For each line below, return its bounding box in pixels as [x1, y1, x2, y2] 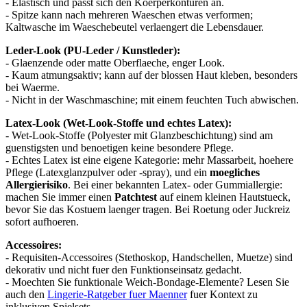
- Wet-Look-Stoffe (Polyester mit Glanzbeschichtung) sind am [5, 129, 273, 141]
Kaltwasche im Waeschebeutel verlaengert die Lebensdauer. [5, 21, 264, 33]
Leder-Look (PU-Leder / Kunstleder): [5, 44, 180, 56]
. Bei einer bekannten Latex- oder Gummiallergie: [68, 178, 282, 191]
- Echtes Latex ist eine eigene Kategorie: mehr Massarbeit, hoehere [5, 153, 293, 166]
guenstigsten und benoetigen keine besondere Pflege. [5, 141, 234, 153]
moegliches [210, 166, 260, 178]
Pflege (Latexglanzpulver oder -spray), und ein [5, 166, 210, 178]
